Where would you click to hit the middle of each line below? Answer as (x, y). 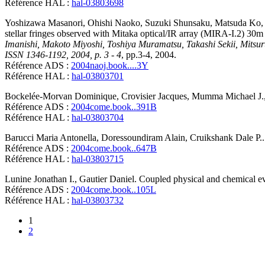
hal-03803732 (98, 201)
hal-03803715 (98, 159)
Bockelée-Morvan (38, 96)
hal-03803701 (98, 76)
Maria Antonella (66, 138)
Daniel (122, 179)
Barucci (19, 138)
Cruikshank (211, 138)
